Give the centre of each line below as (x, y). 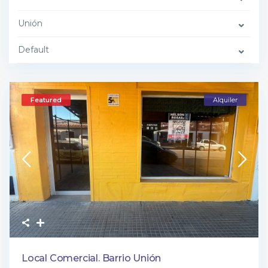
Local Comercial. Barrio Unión (92, 258)
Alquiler (225, 100)
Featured (46, 100)
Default (33, 50)
